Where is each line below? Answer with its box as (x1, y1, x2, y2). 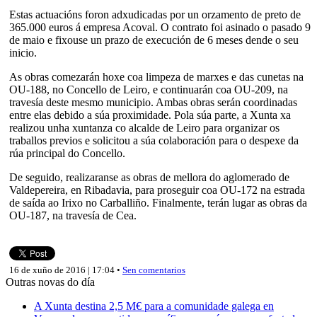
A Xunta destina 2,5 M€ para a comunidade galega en (34, 299, 274, 312)
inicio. (9, 46, 37, 59)
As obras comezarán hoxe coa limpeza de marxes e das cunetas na (9, 70, 304, 83)
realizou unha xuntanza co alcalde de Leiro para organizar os (9, 121, 279, 134)
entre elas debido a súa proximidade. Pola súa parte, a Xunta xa (9, 108, 291, 121)
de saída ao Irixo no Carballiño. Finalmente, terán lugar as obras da (9, 196, 307, 209)
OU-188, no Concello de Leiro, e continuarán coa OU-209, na (9, 83, 288, 96)
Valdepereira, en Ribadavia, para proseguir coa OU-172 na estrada (9, 183, 305, 196)
